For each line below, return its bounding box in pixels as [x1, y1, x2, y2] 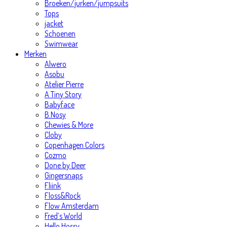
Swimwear [45, 39, 78, 49]
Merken [24, 49, 47, 59]
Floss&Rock [45, 191, 81, 201]
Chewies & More [45, 120, 93, 130]
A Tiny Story [45, 89, 82, 99]
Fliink [45, 180, 61, 191]
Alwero [45, 59, 66, 69]
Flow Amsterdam [45, 201, 99, 211]
